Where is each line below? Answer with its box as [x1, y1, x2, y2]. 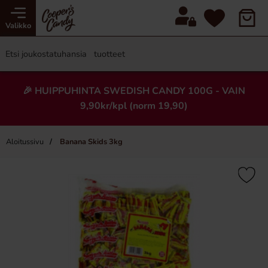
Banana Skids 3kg [58, 136, 123, 147]
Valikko [5, 20, 31, 31]
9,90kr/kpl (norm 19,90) [80, 99, 188, 112]
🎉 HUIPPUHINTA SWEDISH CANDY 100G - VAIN [23, 84, 245, 98]
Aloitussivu [6, 136, 44, 147]
